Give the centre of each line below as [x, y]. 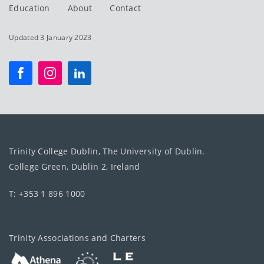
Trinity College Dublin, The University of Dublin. [107, 151]
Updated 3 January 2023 [50, 37]
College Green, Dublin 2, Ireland [75, 166]
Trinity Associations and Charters [77, 237]
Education [29, 8]
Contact [126, 8]
